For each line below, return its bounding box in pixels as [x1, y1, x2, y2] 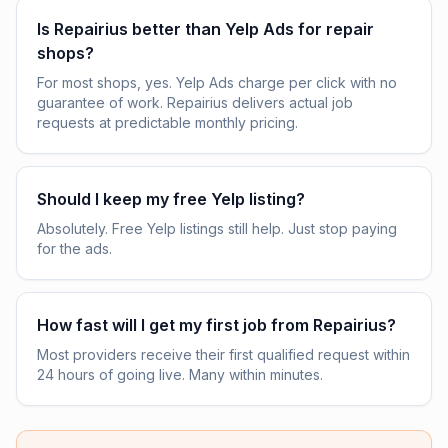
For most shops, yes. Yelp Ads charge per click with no [37, 74, 397, 91]
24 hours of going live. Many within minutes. [37, 366, 323, 383]
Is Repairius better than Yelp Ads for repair [37, 19, 374, 39]
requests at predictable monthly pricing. [37, 114, 298, 131]
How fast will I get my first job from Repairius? [37, 315, 396, 335]
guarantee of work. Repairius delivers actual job [37, 94, 353, 111]
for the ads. [37, 240, 112, 257]
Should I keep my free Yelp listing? [37, 189, 305, 209]
